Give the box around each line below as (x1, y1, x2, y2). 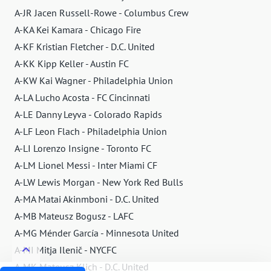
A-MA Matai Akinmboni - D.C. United (15, 192, 159, 205)
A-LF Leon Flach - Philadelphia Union (15, 125, 167, 137)
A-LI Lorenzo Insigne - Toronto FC (15, 142, 151, 154)
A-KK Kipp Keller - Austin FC (15, 57, 129, 70)
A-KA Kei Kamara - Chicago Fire (15, 23, 141, 36)
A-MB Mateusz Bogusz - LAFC (15, 209, 134, 222)
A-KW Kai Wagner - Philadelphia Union (15, 74, 173, 87)
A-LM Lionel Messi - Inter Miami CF (15, 158, 157, 171)
